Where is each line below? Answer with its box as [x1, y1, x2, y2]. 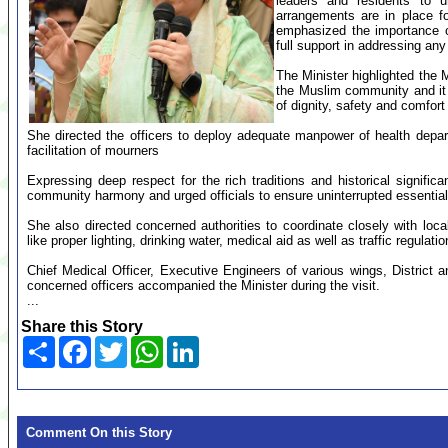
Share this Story [21, 318, 143, 335]
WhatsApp [163, 335, 231, 352]
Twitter [127, 335, 172, 352]
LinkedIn [199, 335, 257, 352]
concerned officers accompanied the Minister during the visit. [27, 278, 380, 293]
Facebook [91, 335, 153, 352]
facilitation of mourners [27, 143, 159, 158]
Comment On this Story [26, 425, 172, 440]
